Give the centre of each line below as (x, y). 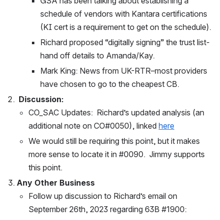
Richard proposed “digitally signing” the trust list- (125, 42)
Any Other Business (56, 183)
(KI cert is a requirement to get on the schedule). (126, 27)
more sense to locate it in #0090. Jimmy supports (117, 154)
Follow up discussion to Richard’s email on (103, 196)
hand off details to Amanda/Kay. (97, 55)
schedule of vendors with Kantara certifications (124, 14)
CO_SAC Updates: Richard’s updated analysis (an (116, 112)
